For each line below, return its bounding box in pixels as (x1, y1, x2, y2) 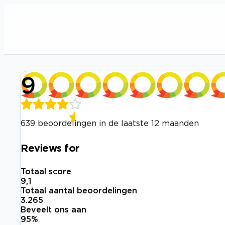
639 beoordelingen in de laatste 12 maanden (21, 119, 199, 128)
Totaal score (21, 167, 71, 176)
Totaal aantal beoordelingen (21, 186, 137, 195)
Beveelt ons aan (21, 205, 86, 214)
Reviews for (21, 142, 79, 153)
